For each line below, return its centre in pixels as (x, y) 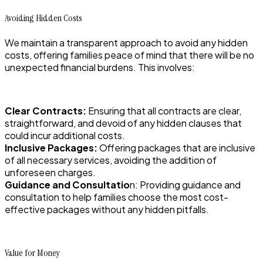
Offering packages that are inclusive (177, 147)
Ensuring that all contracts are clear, (164, 110)
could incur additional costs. (65, 135)
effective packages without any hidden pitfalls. (107, 209)
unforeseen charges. (50, 172)
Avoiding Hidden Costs (43, 18)
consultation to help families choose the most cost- (117, 197)
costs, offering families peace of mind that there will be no (129, 55)
